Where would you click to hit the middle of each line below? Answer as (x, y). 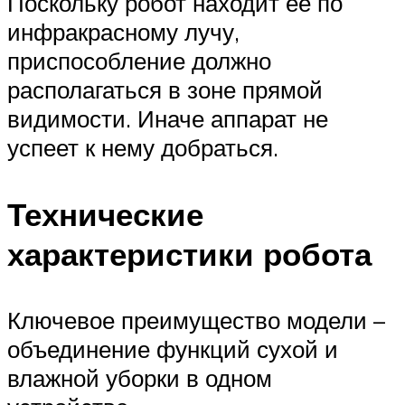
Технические (105, 214)
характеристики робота (189, 254)
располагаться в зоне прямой (165, 90)
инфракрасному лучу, (123, 32)
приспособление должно (139, 61)
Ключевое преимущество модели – (196, 320)
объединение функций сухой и (173, 348)
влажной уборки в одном (140, 377)
